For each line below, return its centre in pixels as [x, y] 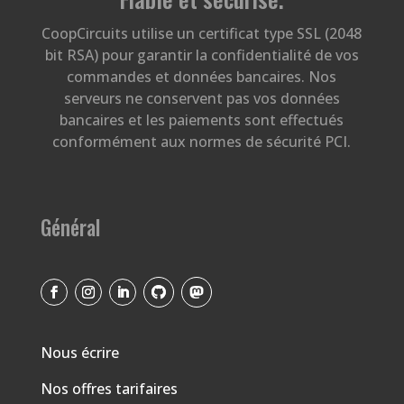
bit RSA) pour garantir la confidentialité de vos [202, 55]
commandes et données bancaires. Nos [202, 77]
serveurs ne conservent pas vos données [202, 98]
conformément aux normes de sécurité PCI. [202, 142]
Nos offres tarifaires [109, 389]
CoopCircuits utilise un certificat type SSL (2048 [202, 33]
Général [70, 227]
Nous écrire [79, 353]
